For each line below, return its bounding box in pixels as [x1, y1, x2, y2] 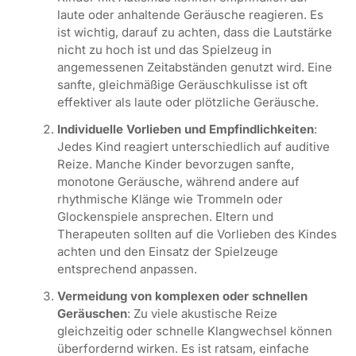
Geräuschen [56, 305, 127, 321]
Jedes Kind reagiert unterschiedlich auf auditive [56, 138, 330, 154]
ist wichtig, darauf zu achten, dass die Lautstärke [56, 24, 332, 40]
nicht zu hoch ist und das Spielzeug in [56, 41, 272, 57]
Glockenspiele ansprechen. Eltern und [56, 208, 273, 224]
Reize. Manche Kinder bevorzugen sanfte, [56, 156, 294, 172]
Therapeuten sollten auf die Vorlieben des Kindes [56, 226, 337, 242]
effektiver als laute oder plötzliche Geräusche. [56, 94, 319, 110]
